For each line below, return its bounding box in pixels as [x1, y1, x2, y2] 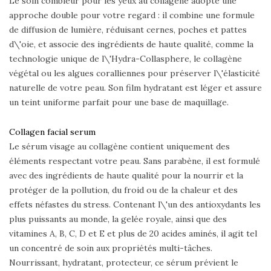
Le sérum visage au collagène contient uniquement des [9, 140, 230, 152]
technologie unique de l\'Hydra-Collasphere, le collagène [9, 53, 242, 64]
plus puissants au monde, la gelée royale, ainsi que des [9, 213, 227, 224]
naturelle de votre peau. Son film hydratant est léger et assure [9, 82, 262, 93]
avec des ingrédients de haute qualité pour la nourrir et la [9, 169, 243, 181]
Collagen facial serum [9, 126, 96, 137]
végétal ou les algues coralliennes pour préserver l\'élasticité [9, 67, 260, 79]
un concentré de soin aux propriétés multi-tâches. [9, 242, 212, 253]
